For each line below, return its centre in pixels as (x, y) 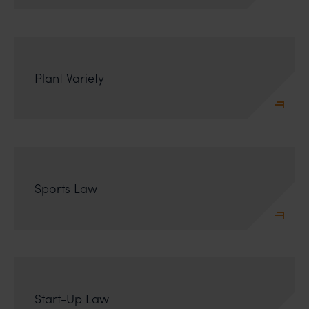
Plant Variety (69, 78)
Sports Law (66, 188)
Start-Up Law (72, 298)
